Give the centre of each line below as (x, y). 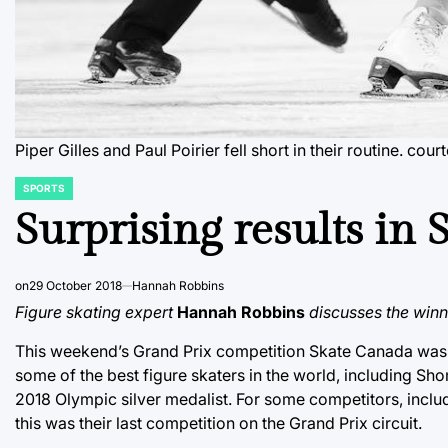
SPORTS (44, 187)
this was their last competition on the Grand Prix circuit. (218, 422)
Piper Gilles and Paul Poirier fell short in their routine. (209, 149)
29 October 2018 (75, 285)
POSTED (34, 193)
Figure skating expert (94, 311)
